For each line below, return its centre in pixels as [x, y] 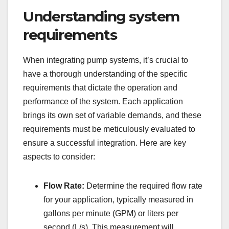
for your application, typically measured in [118, 199]
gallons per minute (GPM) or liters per [111, 213]
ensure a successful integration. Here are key [105, 143]
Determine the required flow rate [143, 186]
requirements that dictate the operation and [100, 87]
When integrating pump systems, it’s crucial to [106, 60]
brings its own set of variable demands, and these [112, 115]
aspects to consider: [59, 156]
